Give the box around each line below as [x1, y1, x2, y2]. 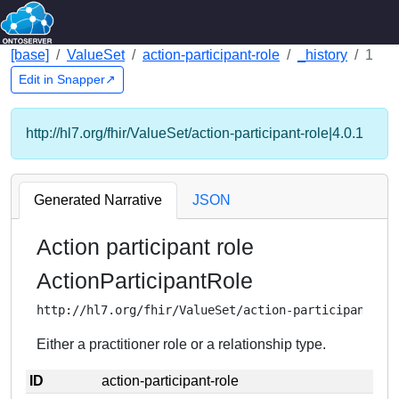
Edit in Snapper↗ [19, 72, 116, 86]
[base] [11, 47, 49, 62]
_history [297, 47, 347, 62]
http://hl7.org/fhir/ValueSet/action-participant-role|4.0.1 [26, 126, 363, 141]
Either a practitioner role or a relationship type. [37, 337, 326, 352]
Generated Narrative [34, 192, 162, 208]
